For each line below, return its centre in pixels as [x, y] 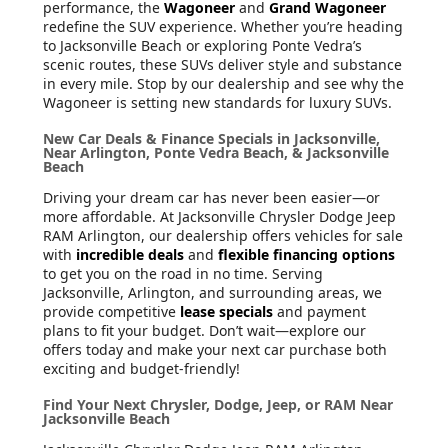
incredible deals [130, 255]
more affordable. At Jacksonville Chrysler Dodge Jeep [219, 217]
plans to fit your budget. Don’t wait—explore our [204, 331]
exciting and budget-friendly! [141, 369]
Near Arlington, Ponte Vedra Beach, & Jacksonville [216, 153]
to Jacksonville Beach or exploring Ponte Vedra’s [202, 46]
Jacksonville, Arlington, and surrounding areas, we [212, 293]
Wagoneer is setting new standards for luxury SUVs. [217, 103]
